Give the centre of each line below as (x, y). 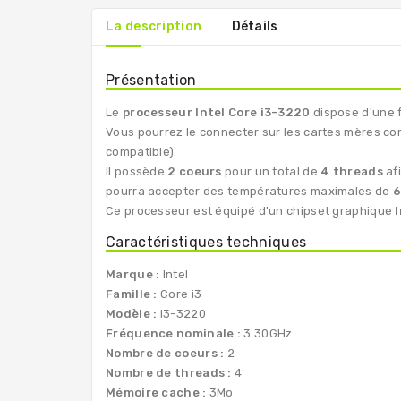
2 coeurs (195, 171)
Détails (255, 26)
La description (154, 26)
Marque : (133, 274)
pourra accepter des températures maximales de (249, 191)
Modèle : (132, 313)
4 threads (352, 171)
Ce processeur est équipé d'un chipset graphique (251, 210)
